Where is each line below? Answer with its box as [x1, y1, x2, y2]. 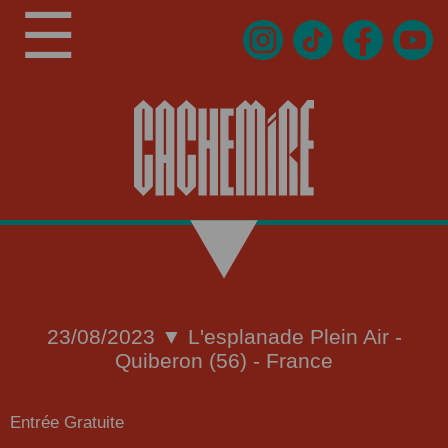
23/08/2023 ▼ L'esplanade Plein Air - [46, 325, 402, 348]
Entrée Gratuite [10, 413, 124, 432]
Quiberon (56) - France [115, 349, 333, 372]
